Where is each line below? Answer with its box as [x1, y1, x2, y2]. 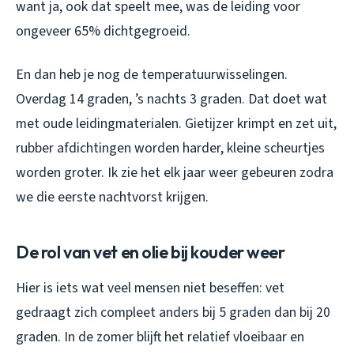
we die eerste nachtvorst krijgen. [16, 186, 209, 207]
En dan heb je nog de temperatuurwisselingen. [16, 64, 288, 85]
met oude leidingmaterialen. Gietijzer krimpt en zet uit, [16, 113, 337, 134]
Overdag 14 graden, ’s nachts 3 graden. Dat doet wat [16, 88, 327, 109]
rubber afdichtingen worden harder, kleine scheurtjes [16, 137, 325, 158]
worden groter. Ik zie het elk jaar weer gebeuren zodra [16, 162, 333, 183]
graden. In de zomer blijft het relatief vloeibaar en [16, 326, 304, 347]
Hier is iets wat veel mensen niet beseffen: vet [16, 277, 284, 298]
